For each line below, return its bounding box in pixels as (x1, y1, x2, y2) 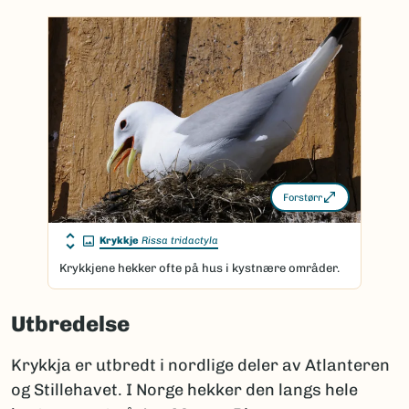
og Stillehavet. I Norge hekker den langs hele (11, 380, 358, 400)
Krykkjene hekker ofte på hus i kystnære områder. (59, 261, 340, 275)
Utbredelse (11, 310, 130, 337)
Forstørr (283, 191, 322, 204)
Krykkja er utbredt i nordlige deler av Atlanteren (11, 355, 390, 375)
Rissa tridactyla (142, 235, 218, 246)
